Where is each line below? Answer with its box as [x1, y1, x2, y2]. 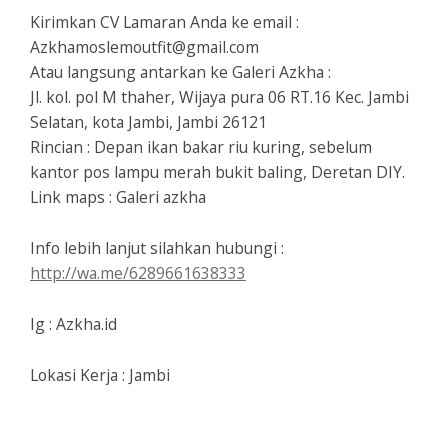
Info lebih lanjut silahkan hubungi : [30, 237, 284, 260]
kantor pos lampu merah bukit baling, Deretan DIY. [30, 161, 405, 184]
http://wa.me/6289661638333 [30, 262, 246, 285]
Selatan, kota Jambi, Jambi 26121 [30, 111, 267, 134]
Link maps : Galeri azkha [30, 186, 206, 209]
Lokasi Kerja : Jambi [30, 364, 170, 387]
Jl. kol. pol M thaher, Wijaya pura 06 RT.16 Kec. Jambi [30, 86, 409, 109]
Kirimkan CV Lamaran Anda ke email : [30, 11, 299, 34]
